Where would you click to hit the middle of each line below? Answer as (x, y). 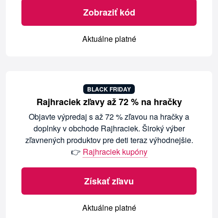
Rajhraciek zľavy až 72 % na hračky (109, 102)
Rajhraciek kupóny (115, 152)
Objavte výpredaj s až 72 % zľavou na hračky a (109, 117)
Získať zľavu (109, 181)
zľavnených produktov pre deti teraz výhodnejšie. (109, 140)
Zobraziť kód (109, 12)
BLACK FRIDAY (109, 89)
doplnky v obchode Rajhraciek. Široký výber (109, 128)
